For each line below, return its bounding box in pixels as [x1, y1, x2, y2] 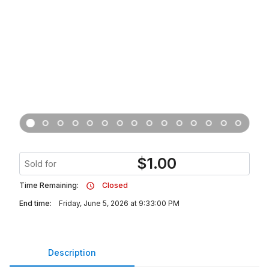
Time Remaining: [19, 181, 79, 190]
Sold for [25, 159, 56, 169]
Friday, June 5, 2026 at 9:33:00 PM [59, 199, 180, 208]
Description [48, 247, 96, 258]
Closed [102, 181, 128, 190]
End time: [19, 199, 52, 208]
